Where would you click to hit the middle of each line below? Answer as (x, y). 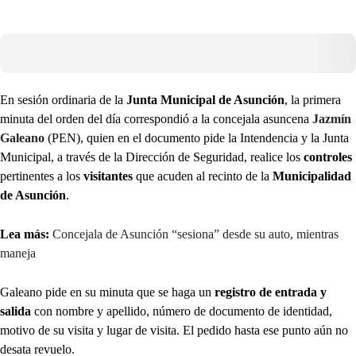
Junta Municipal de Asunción (205, 100)
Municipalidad (312, 176)
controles (328, 157)
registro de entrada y (271, 292)
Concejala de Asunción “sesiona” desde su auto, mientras (195, 234)
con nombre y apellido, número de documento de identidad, (182, 311)
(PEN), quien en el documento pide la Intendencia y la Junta (197, 138)
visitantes (110, 176)
